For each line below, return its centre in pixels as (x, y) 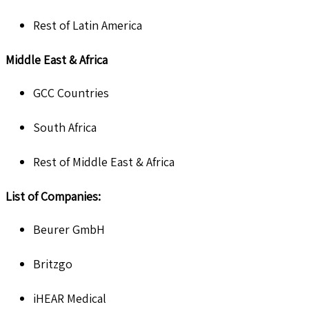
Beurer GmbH (69, 229)
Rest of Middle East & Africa (104, 161)
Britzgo (53, 263)
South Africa (65, 127)
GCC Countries (71, 92)
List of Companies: (53, 196)
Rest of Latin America (88, 25)
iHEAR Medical (70, 298)
